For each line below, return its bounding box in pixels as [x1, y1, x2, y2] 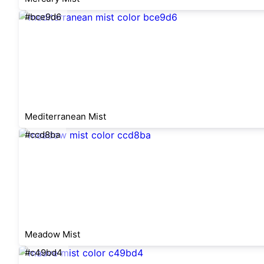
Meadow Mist [25, 229, 80, 240]
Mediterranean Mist [25, 111, 106, 122]
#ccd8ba [25, 129, 60, 140]
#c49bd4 [25, 247, 62, 258]
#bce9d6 [25, 11, 61, 22]
